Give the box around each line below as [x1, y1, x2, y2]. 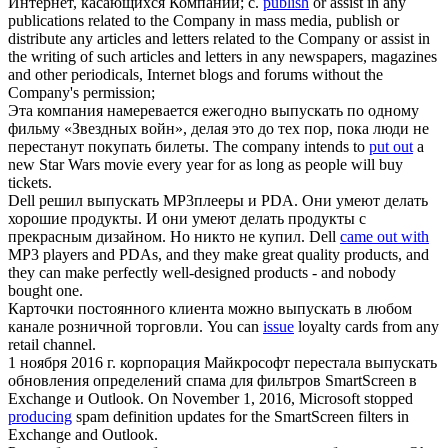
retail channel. [8, 336, 96, 354]
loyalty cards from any [294, 318, 439, 336]
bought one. [8, 282, 83, 300]
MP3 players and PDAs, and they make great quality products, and [8, 246, 429, 264]
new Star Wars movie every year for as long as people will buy [8, 156, 403, 174]
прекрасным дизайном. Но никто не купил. [8, 228, 305, 246]
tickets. [8, 174, 52, 192]
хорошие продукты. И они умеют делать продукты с [8, 210, 366, 228]
